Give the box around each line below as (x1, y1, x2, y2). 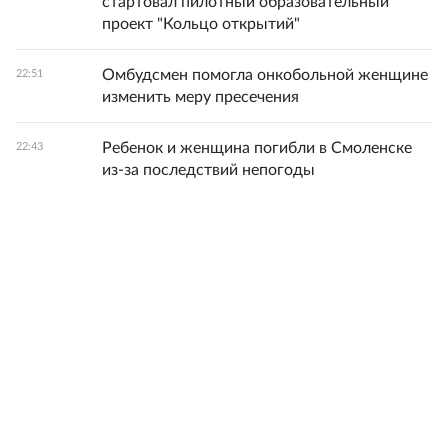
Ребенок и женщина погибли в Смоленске (102, 140, 412, 156)
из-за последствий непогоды (102, 162, 315, 178)
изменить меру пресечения (102, 89, 299, 105)
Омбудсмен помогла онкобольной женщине (102, 67, 428, 83)
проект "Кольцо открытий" (102, 16, 300, 32)
